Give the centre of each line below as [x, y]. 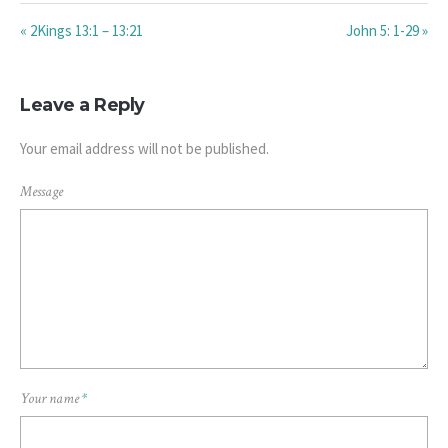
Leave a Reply [82, 105]
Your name [51, 399]
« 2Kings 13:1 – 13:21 [81, 31]
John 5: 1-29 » [387, 31]
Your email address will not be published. [144, 149]
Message [41, 192]
